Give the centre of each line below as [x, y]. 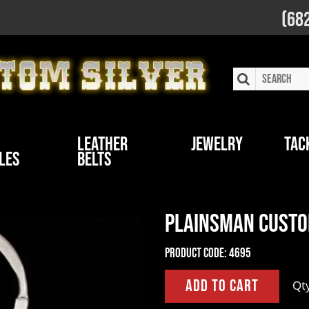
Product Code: [196, 253]
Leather [102, 144]
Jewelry [217, 144]
